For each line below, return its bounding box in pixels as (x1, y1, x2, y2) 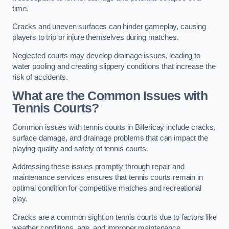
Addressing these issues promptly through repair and (12, 163, 185, 171)
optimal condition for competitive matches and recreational (12, 184, 201, 193)
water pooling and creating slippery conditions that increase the (12, 62, 216, 71)
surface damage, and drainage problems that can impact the (12, 133, 208, 142)
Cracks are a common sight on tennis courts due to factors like (12, 213, 217, 221)
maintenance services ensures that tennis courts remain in (12, 173, 203, 182)
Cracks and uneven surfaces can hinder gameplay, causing (12, 22, 207, 31)
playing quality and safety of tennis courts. (12, 144, 150, 153)
